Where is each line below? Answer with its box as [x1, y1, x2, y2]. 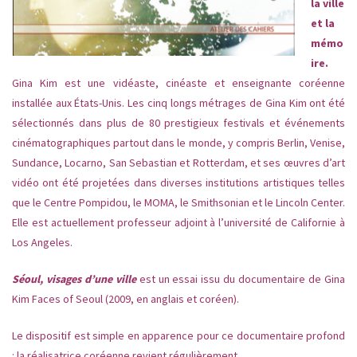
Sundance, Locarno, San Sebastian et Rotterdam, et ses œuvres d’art [12, 155, 345, 171]
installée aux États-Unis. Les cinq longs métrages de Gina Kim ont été [12, 96, 345, 111]
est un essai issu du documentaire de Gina [135, 272, 346, 287]
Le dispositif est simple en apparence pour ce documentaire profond [12, 328, 345, 343]
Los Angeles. [12, 235, 73, 250]
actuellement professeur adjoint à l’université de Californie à [50, 215, 346, 230]
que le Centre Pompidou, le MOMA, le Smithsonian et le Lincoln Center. [12, 195, 345, 210]
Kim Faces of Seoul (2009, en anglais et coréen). [12, 292, 239, 307]
